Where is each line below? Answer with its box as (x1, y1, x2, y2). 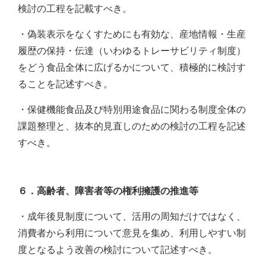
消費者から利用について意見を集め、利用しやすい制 (18, 228, 246, 239)
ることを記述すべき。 (18, 79, 113, 90)
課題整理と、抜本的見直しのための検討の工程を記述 (18, 121, 246, 132)
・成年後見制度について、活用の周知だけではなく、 (18, 211, 246, 222)
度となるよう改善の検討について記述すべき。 (18, 245, 217, 255)
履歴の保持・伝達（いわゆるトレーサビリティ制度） (18, 46, 246, 56)
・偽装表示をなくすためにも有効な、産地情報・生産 (18, 29, 246, 40)
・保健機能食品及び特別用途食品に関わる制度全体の (18, 104, 246, 115)
